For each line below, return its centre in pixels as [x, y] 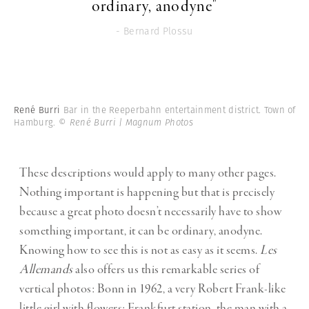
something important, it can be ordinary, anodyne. [141, 231]
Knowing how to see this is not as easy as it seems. [140, 250]
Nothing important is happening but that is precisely [147, 192]
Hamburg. [36, 122]
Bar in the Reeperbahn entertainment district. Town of [179, 110]
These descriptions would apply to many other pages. [148, 173]
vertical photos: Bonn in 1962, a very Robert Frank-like [153, 289]
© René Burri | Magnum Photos [126, 122]
